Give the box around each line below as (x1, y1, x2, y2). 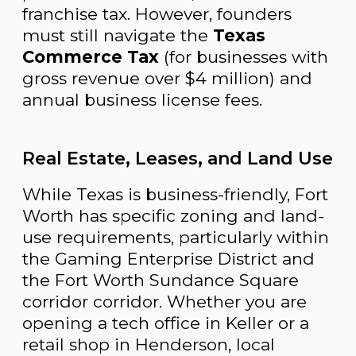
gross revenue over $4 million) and (22, 68, 312, 89)
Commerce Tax (22, 47, 159, 68)
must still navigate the (22, 25, 213, 46)
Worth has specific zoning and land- (22, 206, 324, 226)
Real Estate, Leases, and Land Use (22, 148, 333, 170)
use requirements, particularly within (22, 227, 329, 248)
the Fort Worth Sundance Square (22, 270, 299, 291)
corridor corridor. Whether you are (22, 292, 307, 312)
